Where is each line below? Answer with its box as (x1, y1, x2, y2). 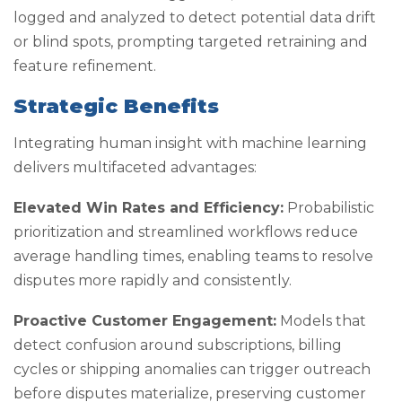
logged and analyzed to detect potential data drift (13, 8, 376, 26)
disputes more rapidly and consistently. (13, 272, 292, 290)
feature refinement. (13, 57, 156, 74)
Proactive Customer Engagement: (13, 312, 276, 330)
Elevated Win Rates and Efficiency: (13, 199, 284, 217)
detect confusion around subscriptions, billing (13, 336, 342, 354)
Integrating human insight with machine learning (13, 134, 367, 152)
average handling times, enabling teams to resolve (13, 248, 373, 266)
